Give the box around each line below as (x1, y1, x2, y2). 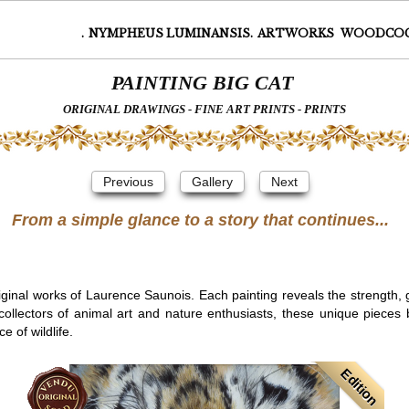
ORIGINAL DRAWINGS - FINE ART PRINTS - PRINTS (63, 102, 346, 116)
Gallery (191, 174, 233, 189)
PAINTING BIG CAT (110, 71, 299, 94)
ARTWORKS (257, 26, 337, 40)
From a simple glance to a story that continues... (11, 211, 389, 229)
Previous (102, 174, 153, 189)
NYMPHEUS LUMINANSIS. (89, 26, 253, 40)
